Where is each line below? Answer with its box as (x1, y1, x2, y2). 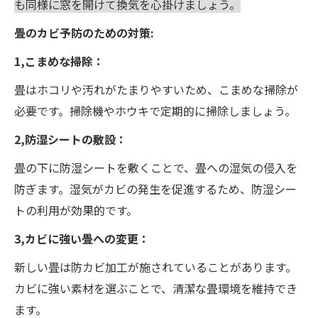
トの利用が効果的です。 (14, 201, 138, 219)
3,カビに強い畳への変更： (14, 229, 150, 247)
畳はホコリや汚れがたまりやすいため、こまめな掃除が (14, 80, 298, 98)
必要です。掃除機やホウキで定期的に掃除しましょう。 (14, 102, 296, 119)
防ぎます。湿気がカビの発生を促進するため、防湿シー (14, 180, 297, 197)
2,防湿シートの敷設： (14, 130, 127, 148)
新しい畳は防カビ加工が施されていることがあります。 (14, 258, 297, 275)
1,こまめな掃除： (14, 52, 104, 70)
